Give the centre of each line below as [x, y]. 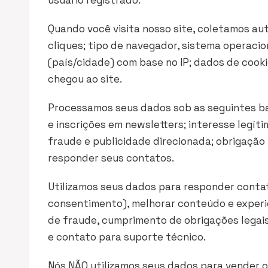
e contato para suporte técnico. [127, 237]
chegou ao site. [85, 79]
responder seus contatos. [111, 158]
